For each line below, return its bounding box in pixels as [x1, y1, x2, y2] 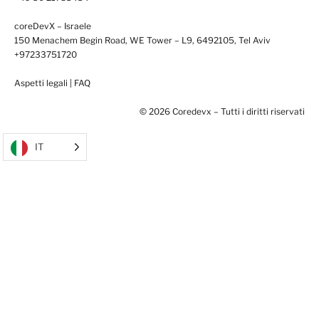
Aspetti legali [14, 78, 68, 89]
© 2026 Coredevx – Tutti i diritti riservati [140, 106, 305, 117]
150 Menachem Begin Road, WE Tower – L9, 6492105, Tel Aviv [14, 35, 271, 46]
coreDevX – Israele [14, 21, 91, 32]
